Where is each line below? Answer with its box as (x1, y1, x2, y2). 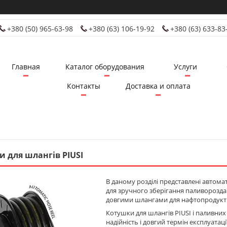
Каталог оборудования (65, 62, 144, 72)
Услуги (173, 62, 197, 72)
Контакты (67, 81, 100, 91)
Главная (11, 62, 40, 72)
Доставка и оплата (126, 81, 191, 91)
